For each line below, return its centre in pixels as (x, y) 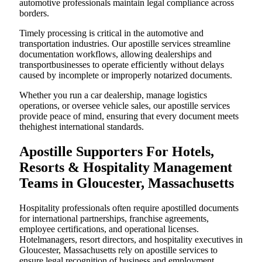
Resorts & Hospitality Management (126, 168)
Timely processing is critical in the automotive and (111, 33)
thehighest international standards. (82, 127)
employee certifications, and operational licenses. (109, 229)
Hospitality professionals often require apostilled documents (129, 208)
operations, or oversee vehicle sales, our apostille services (125, 106)
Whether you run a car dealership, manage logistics (113, 95)
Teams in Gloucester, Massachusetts (127, 183)
